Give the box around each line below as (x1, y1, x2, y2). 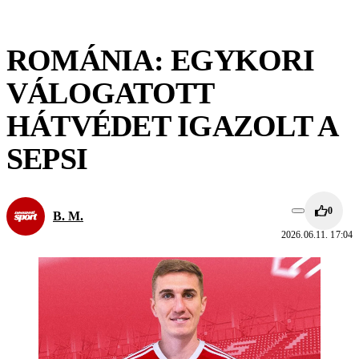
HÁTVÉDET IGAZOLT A (6, 109, 337, 143)
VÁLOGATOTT (6, 76, 214, 110)
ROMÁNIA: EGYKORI (6, 43, 314, 77)
